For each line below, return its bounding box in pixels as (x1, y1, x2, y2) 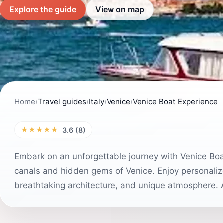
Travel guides (38, 97, 86, 106)
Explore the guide (9, 4, 76, 14)
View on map (95, 4, 144, 14)
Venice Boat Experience (133, 97, 218, 106)
